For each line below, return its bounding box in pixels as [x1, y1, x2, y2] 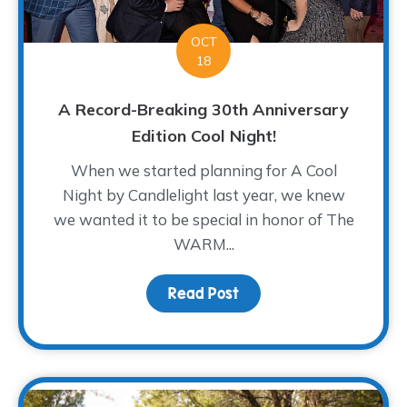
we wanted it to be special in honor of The [53, 209, 354, 229]
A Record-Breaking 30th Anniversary [58, 98, 349, 120]
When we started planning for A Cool [70, 160, 337, 180]
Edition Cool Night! [131, 124, 276, 146]
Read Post [168, 284, 239, 302]
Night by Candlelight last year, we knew [62, 184, 345, 204]
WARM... [173, 233, 234, 253]
